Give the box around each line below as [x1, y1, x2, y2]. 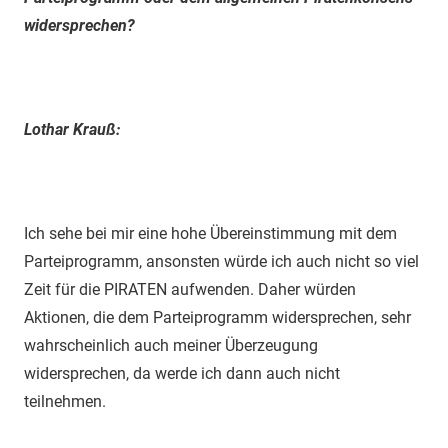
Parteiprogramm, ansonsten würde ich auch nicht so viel [24, 251, 419, 271]
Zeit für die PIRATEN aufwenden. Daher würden [24, 279, 356, 299]
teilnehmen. [24, 391, 106, 411]
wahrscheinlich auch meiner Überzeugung [24, 335, 318, 355]
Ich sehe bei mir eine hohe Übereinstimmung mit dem [24, 223, 397, 243]
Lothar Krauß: [24, 119, 120, 139]
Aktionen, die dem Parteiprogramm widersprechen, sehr [24, 307, 411, 327]
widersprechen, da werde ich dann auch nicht [24, 363, 340, 383]
